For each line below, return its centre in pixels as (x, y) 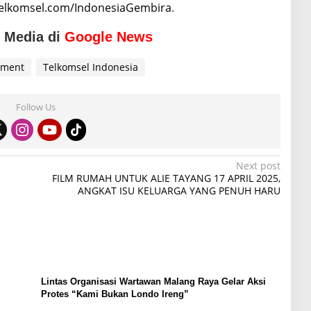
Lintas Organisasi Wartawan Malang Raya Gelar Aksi (153, 281)
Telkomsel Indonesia (91, 67)
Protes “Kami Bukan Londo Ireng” (115, 294)
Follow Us (35, 107)
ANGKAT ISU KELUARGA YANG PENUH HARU (179, 190)
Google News (109, 36)
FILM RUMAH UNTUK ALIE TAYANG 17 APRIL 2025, (166, 178)
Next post (258, 165)
